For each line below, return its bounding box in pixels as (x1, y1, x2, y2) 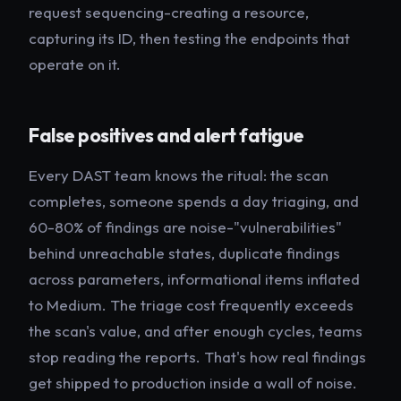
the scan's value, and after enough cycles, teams (29, 320, 363, 340)
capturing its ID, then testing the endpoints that (29, 28, 350, 47)
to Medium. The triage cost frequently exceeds (29, 294, 354, 314)
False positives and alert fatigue (29, 123, 304, 148)
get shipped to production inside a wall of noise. (29, 372, 357, 392)
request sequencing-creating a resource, (29, 2, 309, 21)
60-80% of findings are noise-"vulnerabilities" (29, 217, 342, 236)
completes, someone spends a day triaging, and (29, 191, 359, 210)
